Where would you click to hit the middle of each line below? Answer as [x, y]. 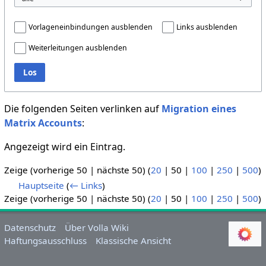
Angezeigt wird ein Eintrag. [64, 146]
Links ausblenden [207, 27]
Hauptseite [42, 186]
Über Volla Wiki [97, 228]
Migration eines [199, 108]
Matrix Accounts [43, 123]
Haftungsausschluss [45, 241]
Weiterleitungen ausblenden [77, 47]
